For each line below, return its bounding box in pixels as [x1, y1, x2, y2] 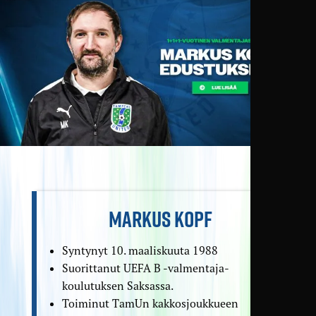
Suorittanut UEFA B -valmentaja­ [61, 261, 229, 276]
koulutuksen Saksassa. [61, 279, 174, 293]
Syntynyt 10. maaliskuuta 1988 [61, 243, 218, 258]
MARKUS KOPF [108, 203, 212, 236]
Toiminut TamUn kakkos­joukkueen [61, 296, 238, 311]
